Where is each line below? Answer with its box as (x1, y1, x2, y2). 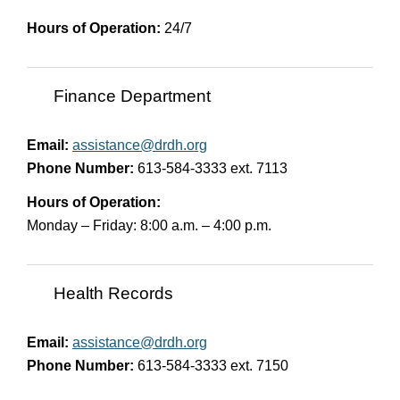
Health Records (54, 284, 173, 304)
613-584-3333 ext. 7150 (134, 357, 288, 373)
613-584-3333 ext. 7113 (134, 160, 287, 176)
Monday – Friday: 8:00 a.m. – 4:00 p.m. (27, 217, 271, 233)
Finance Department (54, 87, 211, 106)
